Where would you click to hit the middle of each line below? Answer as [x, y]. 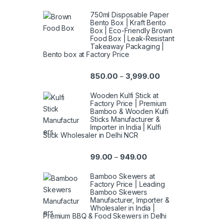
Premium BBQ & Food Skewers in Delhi [105, 216]
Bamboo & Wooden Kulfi [130, 111]
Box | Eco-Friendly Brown [131, 30]
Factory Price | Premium [128, 103]
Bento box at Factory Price [86, 54]
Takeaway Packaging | [127, 46]
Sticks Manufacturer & [125, 119]
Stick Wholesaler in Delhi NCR [91, 135]
